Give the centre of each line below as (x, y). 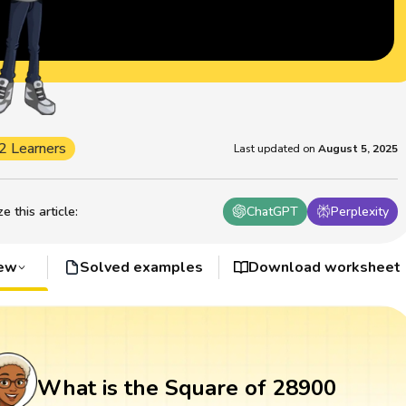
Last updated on (275, 148)
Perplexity (360, 211)
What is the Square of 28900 (186, 388)
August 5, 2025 (358, 148)
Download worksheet (325, 267)
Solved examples (141, 267)
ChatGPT (273, 211)
